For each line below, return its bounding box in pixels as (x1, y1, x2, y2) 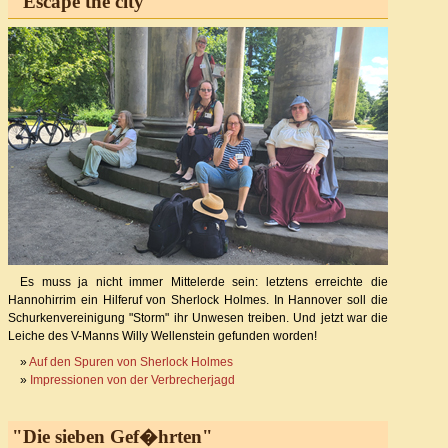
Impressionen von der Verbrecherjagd (30, 373, 235, 388)
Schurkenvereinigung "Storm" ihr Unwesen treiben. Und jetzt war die (8, 311, 388, 326)
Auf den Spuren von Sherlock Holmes (29, 355, 233, 370)
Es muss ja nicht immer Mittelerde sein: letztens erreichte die (20, 275, 388, 290)
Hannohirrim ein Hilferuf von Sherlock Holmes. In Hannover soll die (8, 293, 388, 308)
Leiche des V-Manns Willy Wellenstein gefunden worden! (8, 329, 317, 344)
